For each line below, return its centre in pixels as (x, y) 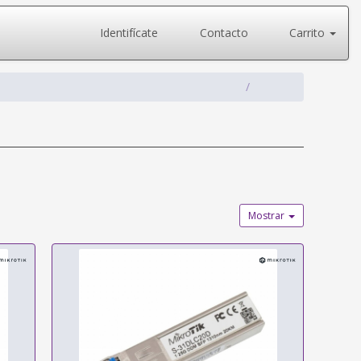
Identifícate (127, 33)
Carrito (307, 33)
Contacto (222, 33)
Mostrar (268, 216)
